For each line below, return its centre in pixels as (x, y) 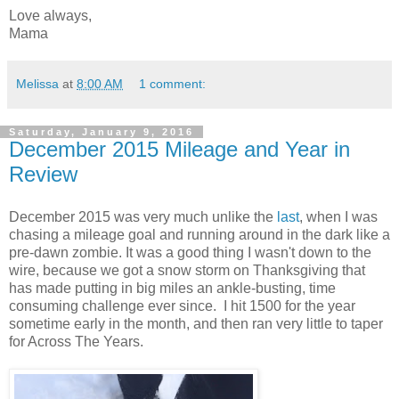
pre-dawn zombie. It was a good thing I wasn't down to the (190, 252)
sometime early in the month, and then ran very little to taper (196, 323)
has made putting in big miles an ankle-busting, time (172, 288)
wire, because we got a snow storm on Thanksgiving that (187, 270)
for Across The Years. (76, 341)
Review (43, 174)
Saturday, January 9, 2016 (102, 131)
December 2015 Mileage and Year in (179, 149)
